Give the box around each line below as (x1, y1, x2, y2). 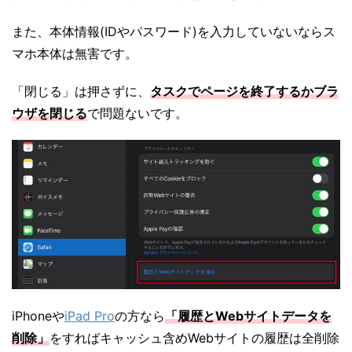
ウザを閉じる (12, 105, 87, 122)
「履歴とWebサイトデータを (165, 307, 332, 324)
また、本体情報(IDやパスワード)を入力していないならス (12, 24, 335, 40)
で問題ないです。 (87, 105, 188, 122)
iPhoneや (12, 307, 64, 324)
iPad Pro (64, 307, 115, 324)
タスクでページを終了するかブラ (150, 83, 339, 100)
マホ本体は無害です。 (12, 46, 137, 62)
